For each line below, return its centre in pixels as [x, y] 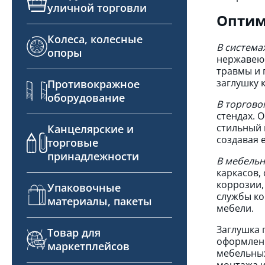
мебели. [235, 208]
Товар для [74, 232]
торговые [73, 143]
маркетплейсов [88, 246]
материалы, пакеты [100, 201]
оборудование [86, 98]
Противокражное [93, 84]
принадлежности [93, 156]
